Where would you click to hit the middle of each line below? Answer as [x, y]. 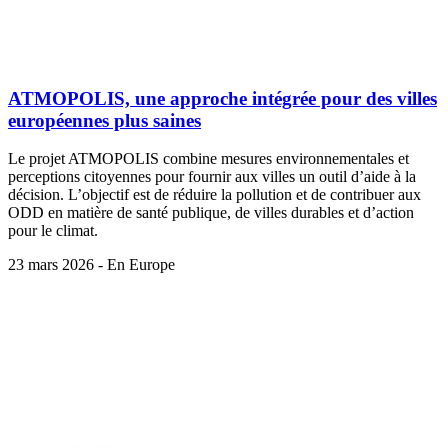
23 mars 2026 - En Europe [91, 265]
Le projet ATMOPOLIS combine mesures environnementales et [208, 159]
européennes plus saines [104, 120]
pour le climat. [53, 231]
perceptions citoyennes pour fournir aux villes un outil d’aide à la [212, 177]
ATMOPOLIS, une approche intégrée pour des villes [222, 98]
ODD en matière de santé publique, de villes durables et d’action [211, 213]
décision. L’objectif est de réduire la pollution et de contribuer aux [214, 195]
